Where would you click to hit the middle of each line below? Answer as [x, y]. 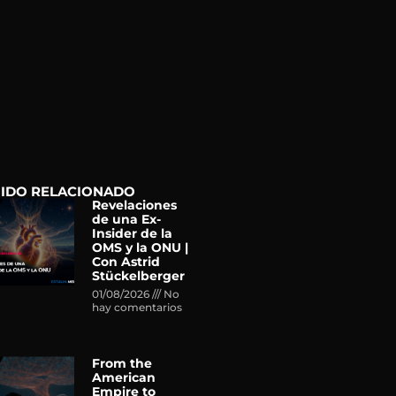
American [124, 378]
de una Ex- [127, 220]
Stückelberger [139, 276]
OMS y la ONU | [141, 248]
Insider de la [133, 234]
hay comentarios [137, 308]
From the [122, 364]
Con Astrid [126, 262]
